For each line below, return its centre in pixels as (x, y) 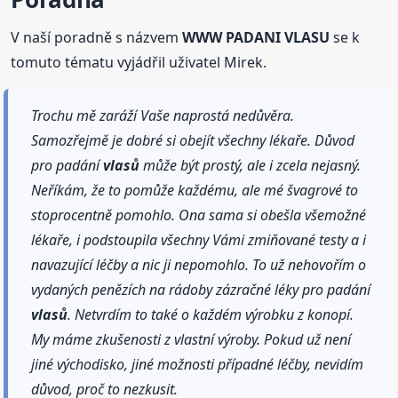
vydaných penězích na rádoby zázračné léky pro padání (201, 290)
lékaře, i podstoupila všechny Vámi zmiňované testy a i (199, 240)
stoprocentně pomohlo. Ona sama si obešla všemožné (199, 215)
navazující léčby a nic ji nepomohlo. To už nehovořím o (199, 265)
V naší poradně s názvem (97, 38)
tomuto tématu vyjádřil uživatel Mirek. (139, 63)
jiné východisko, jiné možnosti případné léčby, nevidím (198, 365)
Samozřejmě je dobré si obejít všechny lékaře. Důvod (193, 141)
